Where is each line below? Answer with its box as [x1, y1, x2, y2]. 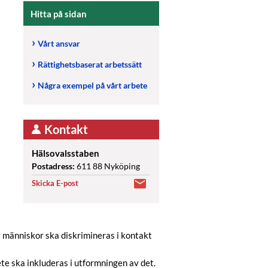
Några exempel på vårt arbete [38, 80, 147, 90]
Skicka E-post [32, 178, 78, 188]
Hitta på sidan [31, 8, 87, 19]
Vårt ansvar [38, 38, 80, 48]
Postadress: [32, 161, 77, 171]
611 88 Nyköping [77, 161, 140, 171]
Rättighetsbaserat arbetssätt [38, 59, 142, 69]
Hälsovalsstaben [32, 148, 99, 159]
